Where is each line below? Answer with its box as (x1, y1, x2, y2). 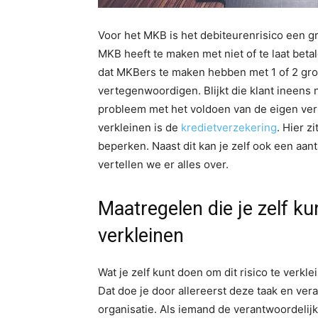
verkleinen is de (98, 121, 181, 134)
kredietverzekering (181, 121, 277, 134)
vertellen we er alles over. (98, 158, 229, 171)
